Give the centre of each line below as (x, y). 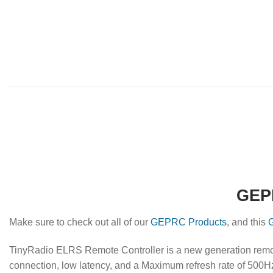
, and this (247, 222)
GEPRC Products (189, 222)
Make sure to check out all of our (80, 222)
